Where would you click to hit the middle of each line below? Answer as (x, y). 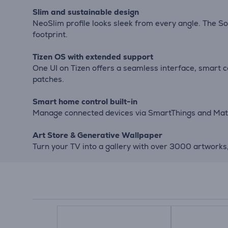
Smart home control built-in (85, 101)
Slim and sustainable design (86, 12)
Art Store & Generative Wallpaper (97, 135)
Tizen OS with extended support (93, 56)
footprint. (50, 34)
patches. (48, 79)
